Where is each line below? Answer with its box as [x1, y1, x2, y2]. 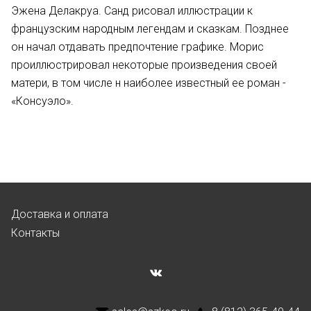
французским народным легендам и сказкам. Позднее [11, 22, 289, 35]
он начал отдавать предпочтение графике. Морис [11, 40, 264, 53]
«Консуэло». [11, 94, 74, 108]
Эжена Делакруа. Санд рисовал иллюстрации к [11, 4, 253, 17]
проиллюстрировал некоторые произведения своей [11, 58, 277, 72]
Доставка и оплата [11, 208, 108, 221]
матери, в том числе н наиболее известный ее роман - [11, 76, 286, 90]
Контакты [11, 226, 60, 239]
